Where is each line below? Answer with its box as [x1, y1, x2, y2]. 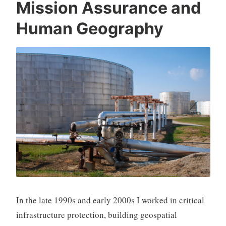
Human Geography [16, 19, 163, 39]
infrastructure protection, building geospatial [16, 208, 177, 220]
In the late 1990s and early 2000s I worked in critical [16, 194, 204, 206]
